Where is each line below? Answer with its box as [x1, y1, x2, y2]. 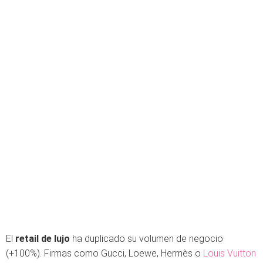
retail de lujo [15, 233, 70, 244]
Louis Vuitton [203, 248, 256, 259]
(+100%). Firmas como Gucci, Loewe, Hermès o [6, 248, 203, 259]
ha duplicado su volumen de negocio [70, 233, 223, 244]
